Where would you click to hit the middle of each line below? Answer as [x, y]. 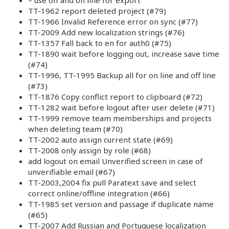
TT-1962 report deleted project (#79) [97, 10]
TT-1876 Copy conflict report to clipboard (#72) [115, 96]
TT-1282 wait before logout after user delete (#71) [121, 107]
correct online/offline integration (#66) [99, 193]
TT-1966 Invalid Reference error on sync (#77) [113, 21]
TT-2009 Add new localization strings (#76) [106, 32]
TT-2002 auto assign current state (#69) [100, 139]
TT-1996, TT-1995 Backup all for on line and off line [122, 75]
